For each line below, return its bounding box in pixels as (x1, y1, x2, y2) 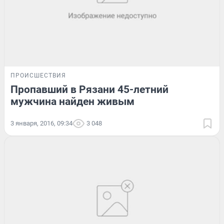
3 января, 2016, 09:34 (10, 119, 72, 127)
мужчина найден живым (10, 95, 134, 107)
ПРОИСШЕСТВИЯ (10, 71, 66, 79)
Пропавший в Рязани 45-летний (10, 83, 168, 95)
